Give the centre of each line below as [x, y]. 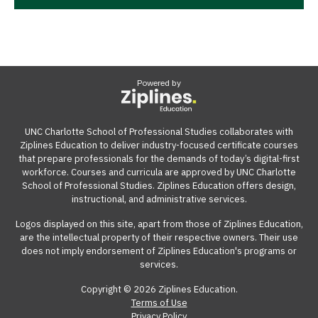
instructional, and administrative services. [159, 199]
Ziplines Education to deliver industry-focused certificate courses [159, 146]
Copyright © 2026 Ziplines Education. [159, 290]
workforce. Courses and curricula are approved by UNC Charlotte [159, 172]
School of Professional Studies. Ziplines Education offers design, [159, 186]
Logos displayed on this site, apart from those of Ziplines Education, [159, 224]
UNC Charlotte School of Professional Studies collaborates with [159, 132]
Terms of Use [159, 303]
